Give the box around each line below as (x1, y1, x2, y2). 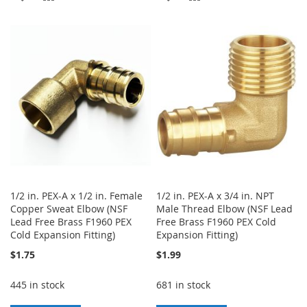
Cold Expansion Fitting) (10, 228, 115, 242)
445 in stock (10, 278, 64, 292)
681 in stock (156, 278, 211, 292)
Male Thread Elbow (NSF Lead (156, 202, 293, 216)
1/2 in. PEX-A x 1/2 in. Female (10, 189, 143, 203)
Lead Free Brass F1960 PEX (10, 215, 132, 229)
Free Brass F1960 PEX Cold (156, 215, 277, 229)
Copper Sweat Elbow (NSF (10, 202, 127, 216)
